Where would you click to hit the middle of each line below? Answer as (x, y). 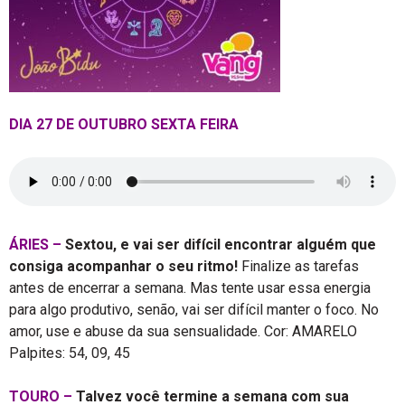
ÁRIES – (35, 245)
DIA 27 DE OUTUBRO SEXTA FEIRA (124, 124)
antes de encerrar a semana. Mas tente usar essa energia (190, 288)
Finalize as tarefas (298, 266)
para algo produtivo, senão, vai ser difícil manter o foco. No (194, 310)
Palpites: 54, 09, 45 (70, 353)
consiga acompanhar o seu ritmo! (123, 266)
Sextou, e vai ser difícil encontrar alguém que (221, 245)
